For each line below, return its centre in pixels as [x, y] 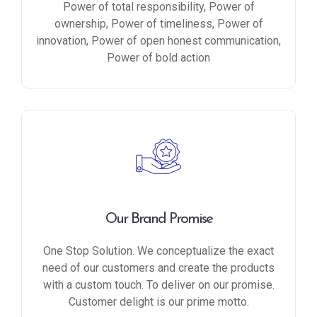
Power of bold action [158, 58]
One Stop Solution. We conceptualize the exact [158, 251]
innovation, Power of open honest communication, [158, 41]
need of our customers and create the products [158, 268]
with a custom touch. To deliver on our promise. [158, 285]
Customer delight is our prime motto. [158, 302]
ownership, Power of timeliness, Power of [158, 24]
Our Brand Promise [158, 219]
